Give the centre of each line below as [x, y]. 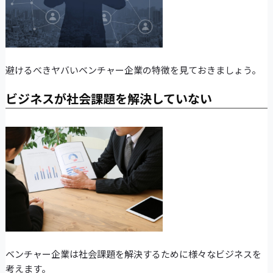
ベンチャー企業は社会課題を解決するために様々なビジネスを [133, 254]
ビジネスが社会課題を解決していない [108, 99]
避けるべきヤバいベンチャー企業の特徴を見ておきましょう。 [133, 70]
